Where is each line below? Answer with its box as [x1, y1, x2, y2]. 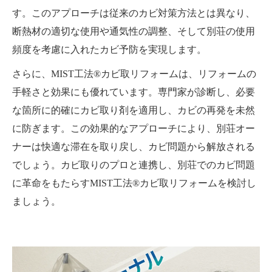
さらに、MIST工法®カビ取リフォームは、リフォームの [12, 69, 256, 80]
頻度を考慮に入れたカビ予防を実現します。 [12, 44, 206, 55]
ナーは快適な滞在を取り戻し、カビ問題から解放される [12, 141, 255, 152]
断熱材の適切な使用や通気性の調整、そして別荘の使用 [12, 26, 255, 37]
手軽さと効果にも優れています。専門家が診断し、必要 [12, 87, 255, 98]
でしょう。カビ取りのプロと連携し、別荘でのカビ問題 [12, 160, 255, 171]
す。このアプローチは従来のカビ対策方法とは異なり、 [12, 8, 255, 19]
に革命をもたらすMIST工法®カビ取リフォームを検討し [12, 178, 256, 189]
